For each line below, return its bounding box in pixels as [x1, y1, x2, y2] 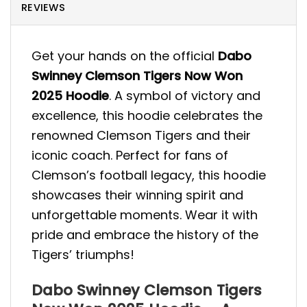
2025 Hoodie [32, 87, 109, 105]
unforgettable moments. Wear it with [32, 206, 258, 224]
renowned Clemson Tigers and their [32, 127, 251, 145]
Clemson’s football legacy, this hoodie [32, 167, 266, 184]
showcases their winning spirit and [32, 186, 243, 204]
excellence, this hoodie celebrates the [32, 107, 262, 125]
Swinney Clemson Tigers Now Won [32, 67, 243, 85]
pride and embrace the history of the [32, 226, 258, 244]
